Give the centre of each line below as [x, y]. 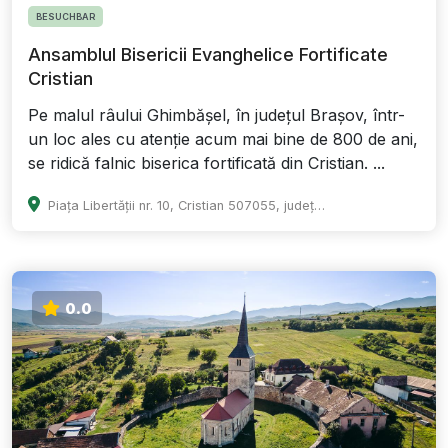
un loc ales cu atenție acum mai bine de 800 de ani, [223, 139]
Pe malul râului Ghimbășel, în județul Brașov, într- [216, 115]
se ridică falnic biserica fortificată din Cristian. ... [206, 163]
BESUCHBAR [65, 17]
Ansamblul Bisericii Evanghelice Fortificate [208, 55]
